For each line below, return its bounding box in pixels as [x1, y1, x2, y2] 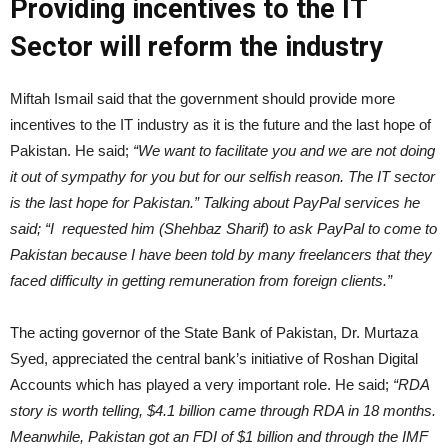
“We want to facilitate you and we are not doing [133, 141, 435, 159]
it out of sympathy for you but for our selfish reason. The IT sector [10, 167, 435, 185]
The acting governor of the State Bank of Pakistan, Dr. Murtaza [10, 323, 418, 341]
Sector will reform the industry [10, 30, 383, 63]
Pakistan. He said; [10, 141, 133, 159]
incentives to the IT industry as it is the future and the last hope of [10, 115, 431, 133]
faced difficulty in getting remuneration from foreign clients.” [10, 271, 392, 289]
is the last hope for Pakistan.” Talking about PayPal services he [10, 193, 420, 211]
